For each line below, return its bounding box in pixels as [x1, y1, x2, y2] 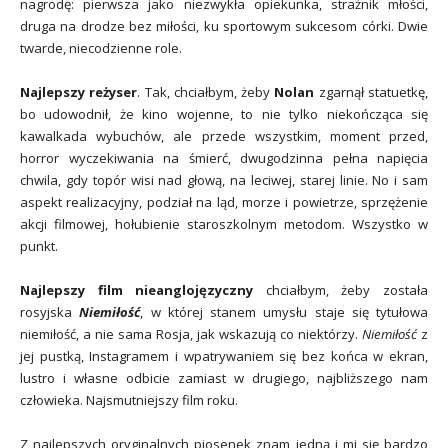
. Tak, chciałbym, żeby [137, 82, 275, 101]
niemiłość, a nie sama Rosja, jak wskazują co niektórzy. [20, 324, 362, 343]
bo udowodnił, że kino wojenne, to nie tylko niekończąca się [20, 104, 428, 123]
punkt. [20, 236, 58, 255]
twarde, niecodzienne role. [20, 38, 182, 57]
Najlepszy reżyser [20, 82, 138, 101]
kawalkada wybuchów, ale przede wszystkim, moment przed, [20, 126, 428, 145]
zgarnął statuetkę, [314, 82, 429, 101]
